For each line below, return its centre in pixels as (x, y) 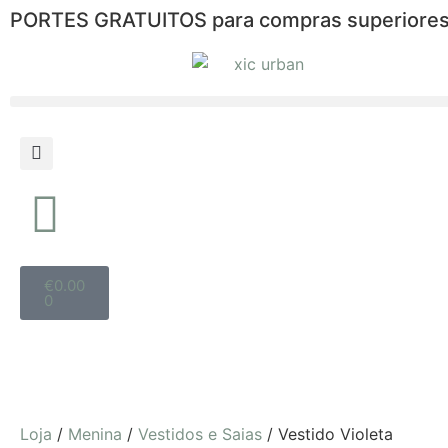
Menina (95, 434)
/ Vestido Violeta (327, 434)
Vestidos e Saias (200, 434)
